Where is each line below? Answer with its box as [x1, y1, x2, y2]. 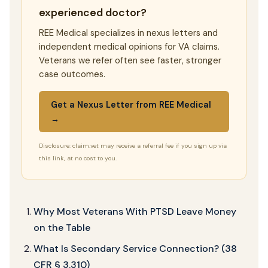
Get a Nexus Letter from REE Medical [51, 99, 211, 110]
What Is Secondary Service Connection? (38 [33, 242, 237, 255]
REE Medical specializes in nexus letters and [39, 27, 218, 39]
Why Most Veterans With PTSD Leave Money [33, 205, 236, 218]
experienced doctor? [39, 6, 147, 20]
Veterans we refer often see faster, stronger [39, 54, 221, 67]
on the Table [33, 221, 90, 234]
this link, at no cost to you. [39, 154, 117, 163]
